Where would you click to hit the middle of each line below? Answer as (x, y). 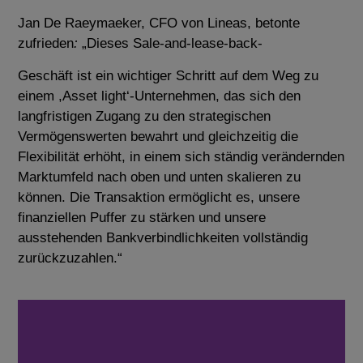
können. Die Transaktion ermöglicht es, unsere (159, 197)
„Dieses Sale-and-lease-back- (173, 44)
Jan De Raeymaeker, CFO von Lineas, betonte (159, 23)
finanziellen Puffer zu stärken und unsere (142, 217)
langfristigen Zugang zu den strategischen (145, 116)
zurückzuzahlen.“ (70, 258)
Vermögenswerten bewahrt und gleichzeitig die (158, 136)
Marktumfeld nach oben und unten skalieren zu (160, 177)
